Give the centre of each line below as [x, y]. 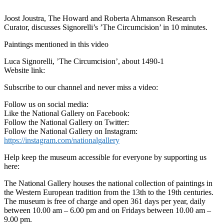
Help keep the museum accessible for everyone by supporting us [105, 157]
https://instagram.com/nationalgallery [62, 140]
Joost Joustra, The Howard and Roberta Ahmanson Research [100, 18]
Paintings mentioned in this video [56, 44]
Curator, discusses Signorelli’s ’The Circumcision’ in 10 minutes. [106, 27]
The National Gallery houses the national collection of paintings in [108, 183]
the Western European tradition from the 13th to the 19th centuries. [109, 192]
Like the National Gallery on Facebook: [67, 113]
